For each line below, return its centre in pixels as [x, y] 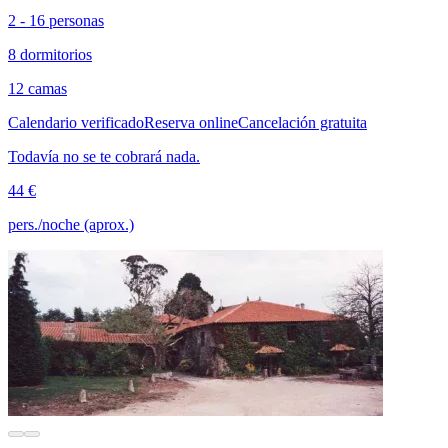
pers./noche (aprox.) [71, 224]
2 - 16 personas [56, 20]
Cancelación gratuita [302, 122]
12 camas [37, 88]
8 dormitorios [50, 54]
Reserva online [191, 122]
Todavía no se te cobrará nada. [104, 156]
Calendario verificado [76, 122]
